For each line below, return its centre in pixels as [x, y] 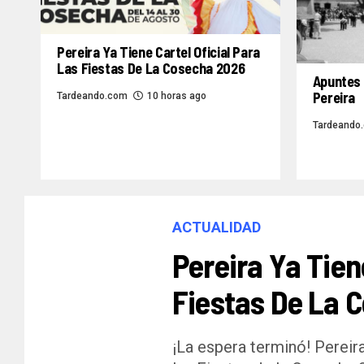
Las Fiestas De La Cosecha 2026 [151, 69]
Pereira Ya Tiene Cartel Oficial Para [159, 52]
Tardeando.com [92, 96]
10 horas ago [177, 96]
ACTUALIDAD [217, 227]
